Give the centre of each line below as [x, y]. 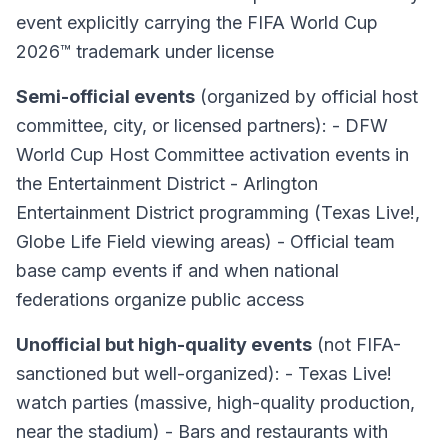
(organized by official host [306, 96]
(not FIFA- [356, 344]
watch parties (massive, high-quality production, [215, 402]
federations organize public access [160, 299]
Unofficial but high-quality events [164, 344]
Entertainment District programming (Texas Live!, [218, 212]
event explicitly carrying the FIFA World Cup [197, 22]
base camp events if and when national [177, 270]
